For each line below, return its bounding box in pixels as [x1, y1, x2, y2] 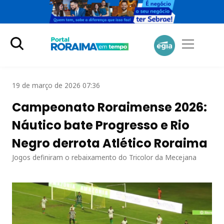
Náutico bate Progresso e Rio [12, 116, 189, 133]
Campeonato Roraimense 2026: [12, 98, 207, 115]
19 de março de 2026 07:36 [12, 80, 100, 90]
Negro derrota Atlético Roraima [12, 134, 207, 151]
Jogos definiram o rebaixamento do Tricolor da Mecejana [12, 152, 196, 162]
